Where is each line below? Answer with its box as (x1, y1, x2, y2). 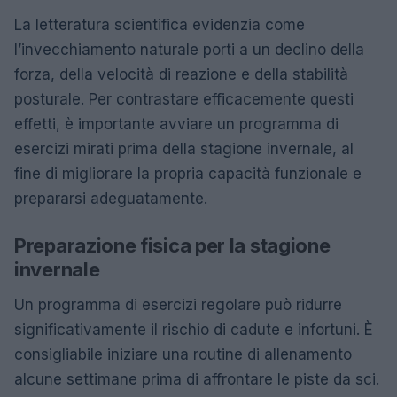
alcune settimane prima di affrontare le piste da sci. (14, 370, 379, 388)
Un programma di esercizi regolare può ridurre (14, 295, 342, 314)
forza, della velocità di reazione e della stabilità (14, 65, 348, 83)
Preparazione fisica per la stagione (14, 233, 331, 257)
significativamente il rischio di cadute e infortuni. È (14, 320, 373, 339)
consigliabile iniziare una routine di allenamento (14, 345, 352, 363)
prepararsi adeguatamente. (14, 189, 207, 207)
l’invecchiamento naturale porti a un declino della (14, 40, 364, 58)
